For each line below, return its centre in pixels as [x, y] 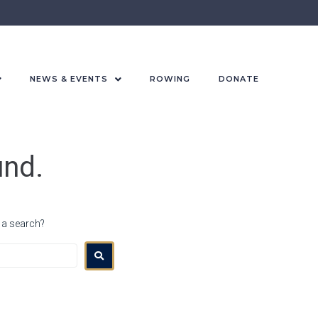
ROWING [170, 79]
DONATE [238, 79]
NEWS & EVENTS [68, 79]
